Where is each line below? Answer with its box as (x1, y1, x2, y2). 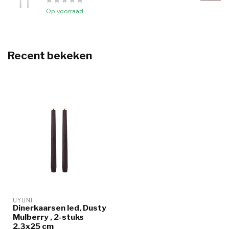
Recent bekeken (8, 49, 92, 62)
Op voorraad (46, 7, 83, 16)
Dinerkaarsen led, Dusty (13, 202, 106, 213)
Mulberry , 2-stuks (13, 212, 84, 222)
